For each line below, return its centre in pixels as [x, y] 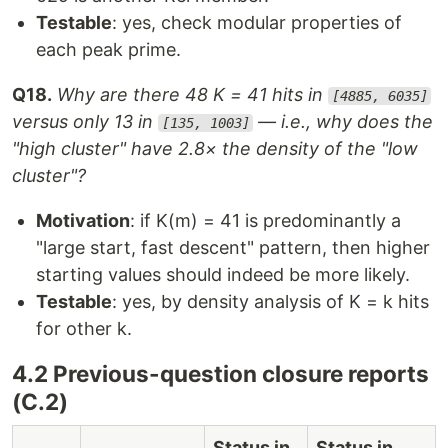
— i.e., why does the [343, 121]
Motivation [83, 220]
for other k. [84, 328]
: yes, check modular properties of [257, 22]
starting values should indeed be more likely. [223, 274]
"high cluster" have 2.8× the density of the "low [215, 148]
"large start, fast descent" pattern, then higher [233, 247]
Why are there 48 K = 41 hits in [192, 94]
